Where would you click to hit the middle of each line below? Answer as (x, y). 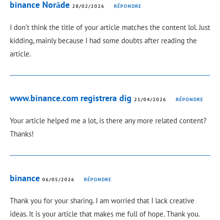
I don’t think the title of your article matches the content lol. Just (110, 27)
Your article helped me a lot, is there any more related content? (108, 121)
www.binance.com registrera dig (71, 98)
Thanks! (22, 134)
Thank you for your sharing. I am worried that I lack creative (102, 201)
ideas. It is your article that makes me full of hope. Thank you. (105, 214)
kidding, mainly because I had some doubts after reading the (103, 41)
